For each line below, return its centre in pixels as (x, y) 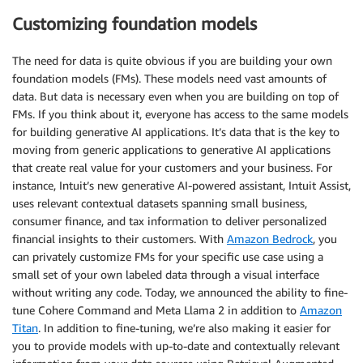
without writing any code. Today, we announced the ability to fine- (180, 292)
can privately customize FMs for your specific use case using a (168, 256)
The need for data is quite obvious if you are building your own (172, 60)
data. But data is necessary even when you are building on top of (175, 96)
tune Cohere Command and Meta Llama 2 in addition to (156, 310)
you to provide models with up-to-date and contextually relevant (176, 345)
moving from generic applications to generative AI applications (171, 149)
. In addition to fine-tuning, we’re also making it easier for (184, 327)
